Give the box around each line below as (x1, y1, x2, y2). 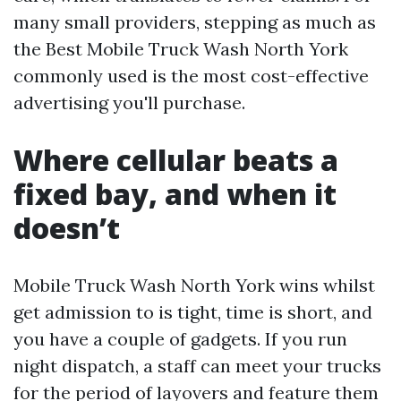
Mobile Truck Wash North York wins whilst (13, 274, 375, 296)
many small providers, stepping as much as (13, 11, 376, 33)
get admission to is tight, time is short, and (13, 301, 372, 323)
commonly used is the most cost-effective (13, 64, 369, 87)
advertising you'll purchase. (13, 91, 245, 114)
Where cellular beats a (13, 141, 338, 179)
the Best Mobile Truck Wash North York (13, 38, 348, 60)
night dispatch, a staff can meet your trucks (13, 354, 381, 377)
